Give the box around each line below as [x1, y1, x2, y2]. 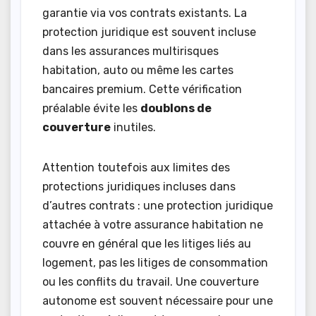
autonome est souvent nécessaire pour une [42, 294, 273, 308]
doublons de [140, 102, 212, 116]
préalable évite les [42, 102, 140, 116]
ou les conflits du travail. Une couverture [42, 275, 259, 289]
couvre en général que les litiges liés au [42, 237, 251, 251]
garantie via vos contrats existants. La [42, 6, 247, 20]
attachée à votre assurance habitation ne [42, 218, 263, 232]
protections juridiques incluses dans [42, 180, 236, 194]
